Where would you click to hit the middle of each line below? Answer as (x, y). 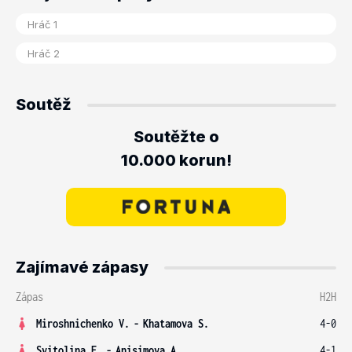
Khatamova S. (176, 323)
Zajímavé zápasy (82, 267)
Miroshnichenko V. (83, 323)
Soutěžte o (176, 137)
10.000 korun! (176, 160)
